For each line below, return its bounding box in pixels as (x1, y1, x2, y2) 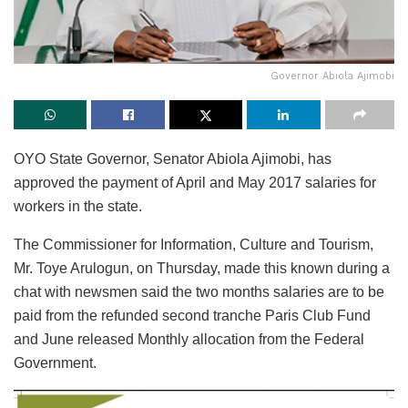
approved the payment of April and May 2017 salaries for (14, 175, 376, 191)
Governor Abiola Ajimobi (270, 70, 394, 83)
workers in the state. (14, 199, 142, 215)
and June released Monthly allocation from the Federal (14, 331, 364, 348)
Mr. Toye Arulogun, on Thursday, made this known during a (14, 260, 390, 277)
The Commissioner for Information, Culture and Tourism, (14, 237, 373, 253)
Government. (14, 355, 97, 372)
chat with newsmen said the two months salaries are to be (14, 284, 384, 301)
